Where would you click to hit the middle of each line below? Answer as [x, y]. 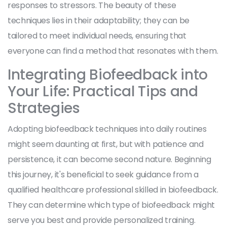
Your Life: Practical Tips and [103, 91]
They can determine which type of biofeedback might [111, 205]
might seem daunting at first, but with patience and [106, 144]
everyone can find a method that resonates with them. [113, 51]
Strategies [44, 108]
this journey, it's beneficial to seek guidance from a [103, 174]
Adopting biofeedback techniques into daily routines [107, 129]
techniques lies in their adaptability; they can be [99, 20]
